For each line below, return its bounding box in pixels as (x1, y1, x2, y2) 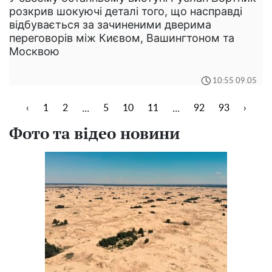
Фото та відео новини (9, 123, 180, 144)
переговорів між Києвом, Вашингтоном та (9, 32, 234, 45)
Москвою (9, 45, 59, 58)
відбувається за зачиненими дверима (9, 18, 211, 32)
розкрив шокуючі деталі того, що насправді (9, 5, 242, 18)
